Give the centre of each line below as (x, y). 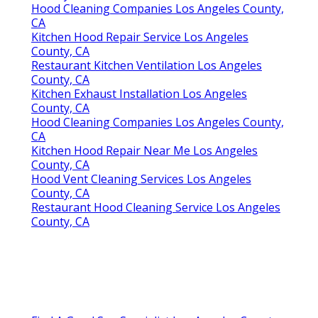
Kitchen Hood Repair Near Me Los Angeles (144, 150)
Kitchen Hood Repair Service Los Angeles (140, 37)
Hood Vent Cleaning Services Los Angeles (141, 179)
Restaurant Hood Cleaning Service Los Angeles (156, 207)
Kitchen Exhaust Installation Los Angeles (139, 93)
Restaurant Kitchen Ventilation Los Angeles (147, 65)
